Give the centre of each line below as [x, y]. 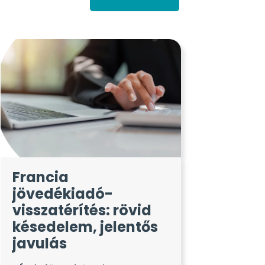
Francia [41, 177]
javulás [40, 243]
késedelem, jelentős [85, 227]
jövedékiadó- [63, 193]
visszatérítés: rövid [82, 210]
